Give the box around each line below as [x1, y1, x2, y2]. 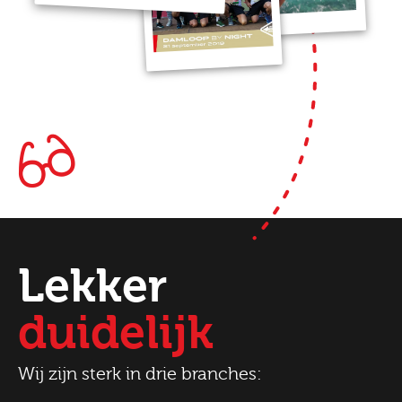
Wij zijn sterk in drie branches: [18, 363, 262, 384]
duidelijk [18, 306, 214, 360]
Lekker [18, 259, 167, 313]
